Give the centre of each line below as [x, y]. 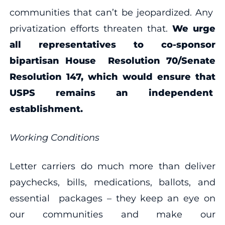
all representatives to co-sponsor [113, 44]
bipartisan [37, 61]
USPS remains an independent [113, 93]
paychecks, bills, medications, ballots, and [113, 182]
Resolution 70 [143, 61]
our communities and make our [113, 214]
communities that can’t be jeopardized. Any [113, 12]
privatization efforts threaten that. [91, 28]
